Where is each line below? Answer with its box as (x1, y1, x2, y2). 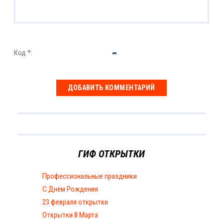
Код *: (14, 48, 32, 57)
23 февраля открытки (42, 198, 108, 207)
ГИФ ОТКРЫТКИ (78, 148, 145, 160)
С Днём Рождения (42, 185, 98, 194)
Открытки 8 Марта (42, 211, 98, 220)
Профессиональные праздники (42, 172, 137, 181)
